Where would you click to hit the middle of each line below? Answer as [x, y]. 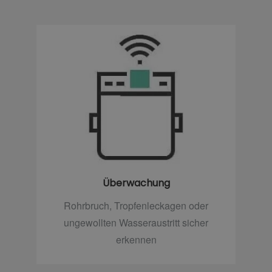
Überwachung [136, 183]
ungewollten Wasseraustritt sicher [136, 223]
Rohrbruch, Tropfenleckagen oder [136, 206]
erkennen [136, 240]
